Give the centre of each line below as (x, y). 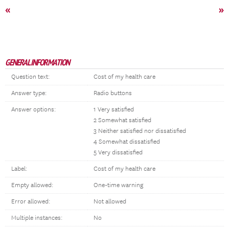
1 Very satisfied (114, 110)
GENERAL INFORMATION (37, 62)
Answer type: (29, 93)
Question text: (30, 77)
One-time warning (118, 185)
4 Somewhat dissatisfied (127, 142)
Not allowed (110, 202)
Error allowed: (31, 202)
